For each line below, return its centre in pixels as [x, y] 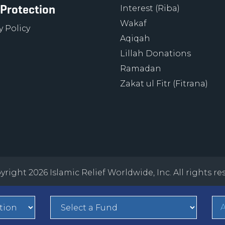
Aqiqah [135, 38]
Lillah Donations [155, 53]
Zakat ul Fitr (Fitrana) [164, 84]
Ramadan [141, 69]
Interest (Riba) [150, 8]
